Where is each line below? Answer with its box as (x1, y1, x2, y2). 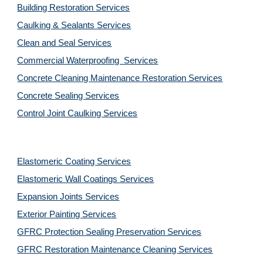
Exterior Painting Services (17, 210, 117, 219)
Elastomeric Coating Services (17, 157, 131, 166)
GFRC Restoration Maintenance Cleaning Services (17, 245, 213, 254)
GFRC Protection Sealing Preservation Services (17, 227, 202, 237)
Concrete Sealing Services (17, 91, 120, 100)
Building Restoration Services (17, 3, 130, 12)
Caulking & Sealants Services (17, 21, 131, 30)
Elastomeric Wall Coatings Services (17, 174, 154, 184)
